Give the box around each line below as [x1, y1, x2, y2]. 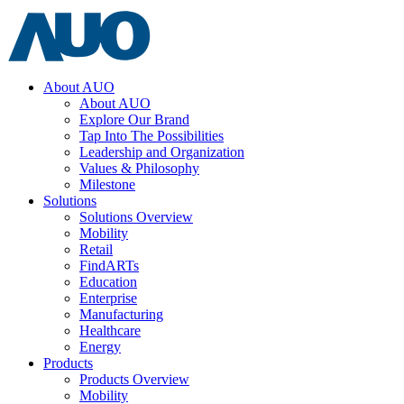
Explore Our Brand [79, 112, 189, 127]
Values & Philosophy [79, 161, 199, 176]
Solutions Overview [79, 209, 193, 225]
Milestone [79, 177, 135, 192]
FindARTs [79, 258, 139, 273]
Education [79, 274, 137, 289]
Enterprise [79, 290, 137, 306]
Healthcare [79, 323, 141, 338]
